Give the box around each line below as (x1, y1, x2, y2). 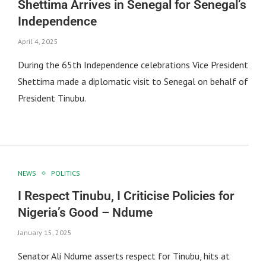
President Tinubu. (17, 92, 86, 104)
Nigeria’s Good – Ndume (17, 205, 153, 220)
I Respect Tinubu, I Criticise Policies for (17, 188, 235, 203)
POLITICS (50, 168, 80, 178)
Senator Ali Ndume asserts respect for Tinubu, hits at (17, 249, 230, 262)
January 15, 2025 (17, 227, 72, 237)
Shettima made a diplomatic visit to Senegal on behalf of (17, 75, 248, 88)
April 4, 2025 (17, 37, 58, 46)
